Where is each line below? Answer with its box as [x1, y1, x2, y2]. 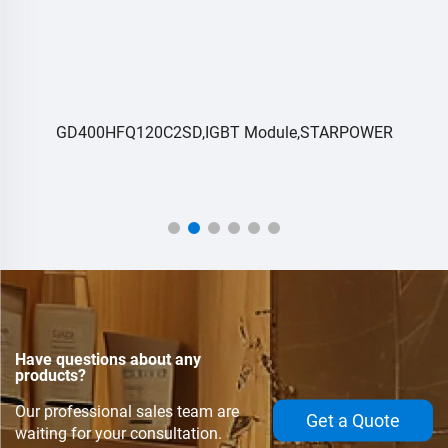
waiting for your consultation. [15, 423, 222, 443]
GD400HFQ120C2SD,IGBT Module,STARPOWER [55, 123, 393, 143]
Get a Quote [306, 409, 400, 431]
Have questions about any [15, 349, 201, 369]
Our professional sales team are [15, 401, 239, 421]
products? [15, 365, 86, 385]
